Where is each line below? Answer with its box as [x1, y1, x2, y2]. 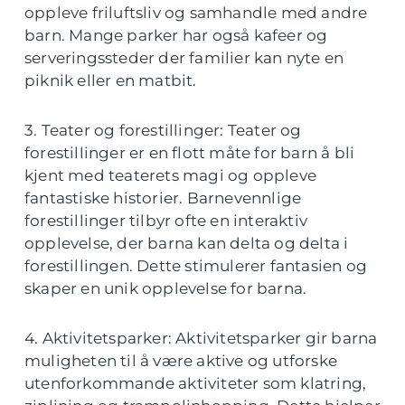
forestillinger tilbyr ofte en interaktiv [24, 212, 307, 230]
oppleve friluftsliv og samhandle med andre [24, 4, 368, 22]
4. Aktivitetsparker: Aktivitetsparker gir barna [24, 329, 378, 347]
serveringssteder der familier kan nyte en [24, 49, 344, 67]
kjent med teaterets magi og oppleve [24, 166, 317, 184]
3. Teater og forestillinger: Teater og [24, 121, 302, 139]
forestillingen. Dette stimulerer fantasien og [24, 257, 368, 275]
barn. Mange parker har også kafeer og [24, 26, 328, 44]
